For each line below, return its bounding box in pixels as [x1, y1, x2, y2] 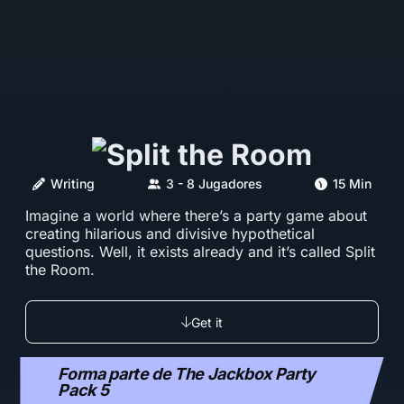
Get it [190, 314, 223, 330]
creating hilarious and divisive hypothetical [25, 225, 315, 243]
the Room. [25, 261, 95, 279]
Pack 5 [58, 380, 109, 399]
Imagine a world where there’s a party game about [25, 207, 367, 225]
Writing [50, 176, 95, 191]
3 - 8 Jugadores [165, 176, 262, 191]
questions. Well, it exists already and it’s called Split [25, 243, 375, 261]
